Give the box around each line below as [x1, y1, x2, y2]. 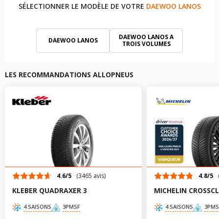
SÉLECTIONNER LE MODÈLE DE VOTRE [18, 1, 146, 11]
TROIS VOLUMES [122, 40, 171, 48]
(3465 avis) [76, 172, 106, 180]
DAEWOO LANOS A [119, 33, 174, 41]
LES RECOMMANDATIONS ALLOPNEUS [5, 70, 133, 79]
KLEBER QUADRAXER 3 [12, 186, 87, 195]
